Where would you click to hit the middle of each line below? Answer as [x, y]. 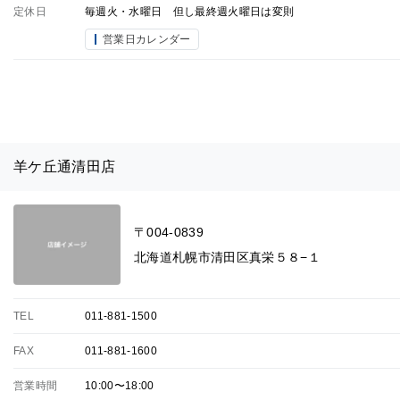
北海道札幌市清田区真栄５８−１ [228, 257]
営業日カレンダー [147, 39]
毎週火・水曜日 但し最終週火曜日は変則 [190, 12]
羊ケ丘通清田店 [65, 167]
